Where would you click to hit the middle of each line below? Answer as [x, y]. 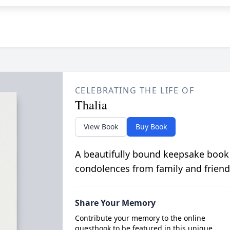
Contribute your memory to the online [140, 218]
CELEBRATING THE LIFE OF [135, 90]
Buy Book [151, 127]
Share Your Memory [115, 203]
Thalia [91, 105]
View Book [101, 127]
